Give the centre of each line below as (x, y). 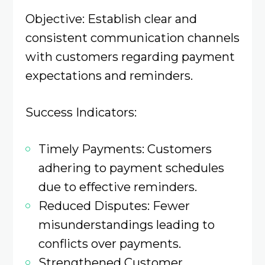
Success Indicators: (81, 112)
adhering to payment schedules (131, 168)
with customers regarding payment (130, 56)
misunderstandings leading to (126, 225)
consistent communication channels (132, 37)
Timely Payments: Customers (125, 149)
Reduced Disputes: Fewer (114, 206)
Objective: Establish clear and (111, 18)
